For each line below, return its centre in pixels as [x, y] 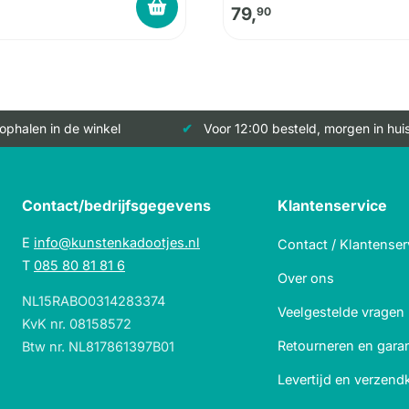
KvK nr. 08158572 [77, 324]
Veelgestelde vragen [341, 312]
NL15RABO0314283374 [94, 301]
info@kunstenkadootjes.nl [117, 243]
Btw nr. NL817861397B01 [98, 347]
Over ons [306, 278]
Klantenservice [332, 206]
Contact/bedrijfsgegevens [116, 206]
